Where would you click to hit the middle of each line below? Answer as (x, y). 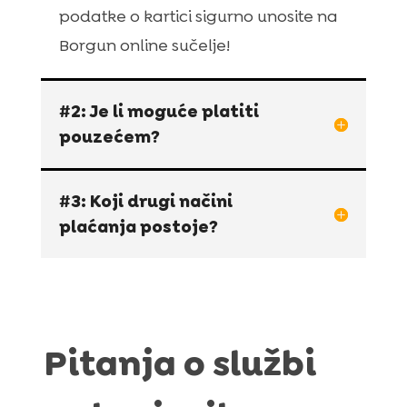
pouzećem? (109, 136)
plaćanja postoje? (138, 226)
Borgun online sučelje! (144, 45)
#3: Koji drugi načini (145, 201)
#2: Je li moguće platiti (159, 111)
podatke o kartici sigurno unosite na (198, 16)
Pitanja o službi (180, 362)
